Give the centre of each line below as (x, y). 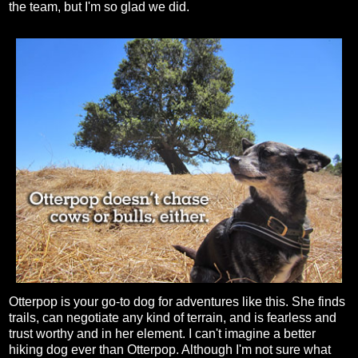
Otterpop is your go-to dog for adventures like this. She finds (177, 302)
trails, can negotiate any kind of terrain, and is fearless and (173, 318)
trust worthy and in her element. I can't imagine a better (162, 334)
